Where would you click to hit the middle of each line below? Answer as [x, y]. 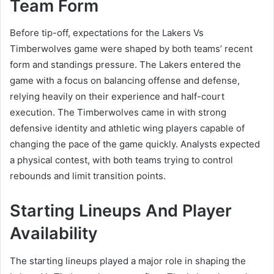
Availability [54, 234]
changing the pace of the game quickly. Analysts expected [135, 144]
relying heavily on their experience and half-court [117, 97]
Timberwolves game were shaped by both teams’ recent [131, 49]
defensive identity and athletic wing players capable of [127, 128]
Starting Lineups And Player [121, 211]
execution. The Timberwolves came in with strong [118, 113]
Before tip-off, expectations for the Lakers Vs [107, 33]
